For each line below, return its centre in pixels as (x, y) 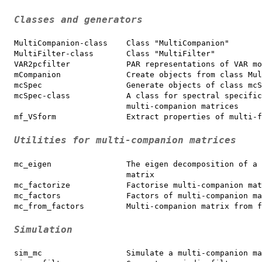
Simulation (43, 230)
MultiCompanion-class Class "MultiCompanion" (122, 43)
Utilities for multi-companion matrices (125, 141)
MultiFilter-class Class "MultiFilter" (115, 54)
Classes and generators (78, 20)
